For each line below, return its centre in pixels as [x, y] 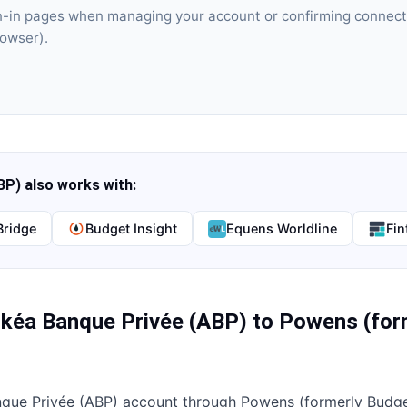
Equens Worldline [282, 228]
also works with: [79, 185]
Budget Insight [131, 228]
